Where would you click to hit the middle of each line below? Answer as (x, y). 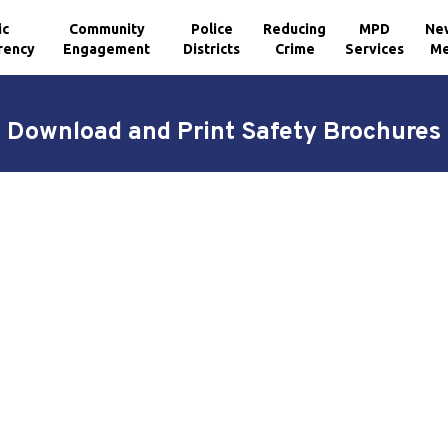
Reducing (295, 28)
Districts (212, 48)
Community (106, 28)
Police (211, 28)
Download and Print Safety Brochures (224, 133)
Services (375, 48)
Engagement (107, 48)
